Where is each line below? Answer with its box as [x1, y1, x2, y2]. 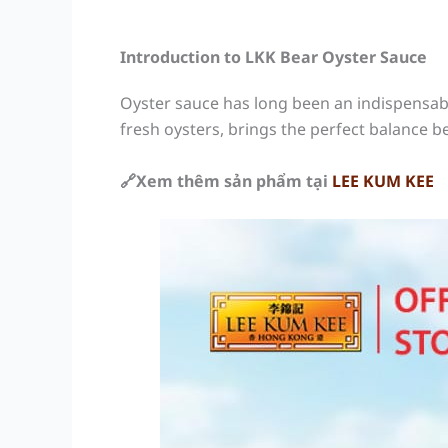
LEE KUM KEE [332, 169, 434, 192]
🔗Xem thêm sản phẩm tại [120, 169, 332, 192]
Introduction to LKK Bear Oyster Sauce [120, 46, 427, 68]
